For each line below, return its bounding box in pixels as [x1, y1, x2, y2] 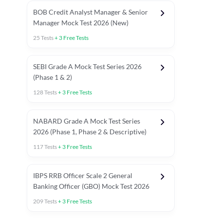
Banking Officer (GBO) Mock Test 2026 [33, 182, 149, 190]
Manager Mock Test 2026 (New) [33, 18, 128, 27]
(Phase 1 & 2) [33, 73, 72, 81]
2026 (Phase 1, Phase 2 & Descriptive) [33, 127, 146, 136]
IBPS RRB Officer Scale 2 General [33, 171, 132, 180]
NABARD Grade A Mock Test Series [33, 117, 140, 125]
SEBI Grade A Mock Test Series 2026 [33, 62, 142, 71]
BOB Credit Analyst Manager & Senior [33, 8, 148, 16]
